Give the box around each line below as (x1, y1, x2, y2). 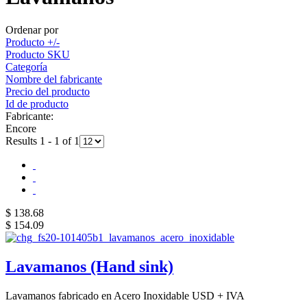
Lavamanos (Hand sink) (5, 258, 173, 275)
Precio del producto (5, 86, 90, 98)
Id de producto (5, 98, 69, 110)
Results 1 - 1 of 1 (5, 135, 79, 147)
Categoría (5, 61, 47, 73)
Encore (5, 123, 36, 135)
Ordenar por (5, 24, 58, 36)
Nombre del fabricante (5, 73, 102, 86)
